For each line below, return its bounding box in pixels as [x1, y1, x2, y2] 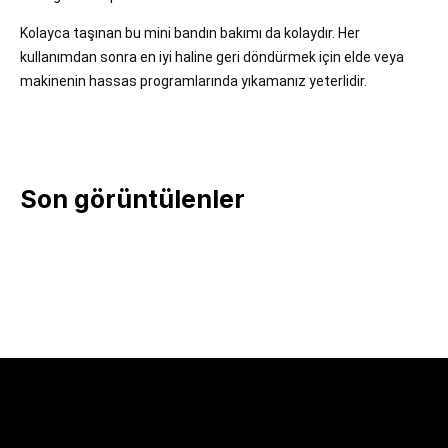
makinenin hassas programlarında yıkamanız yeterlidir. [20, 73, 367, 89]
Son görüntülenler [20, 184, 245, 214]
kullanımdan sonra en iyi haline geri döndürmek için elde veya [20, 49, 404, 65]
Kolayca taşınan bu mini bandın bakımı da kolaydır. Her [20, 25, 360, 41]
